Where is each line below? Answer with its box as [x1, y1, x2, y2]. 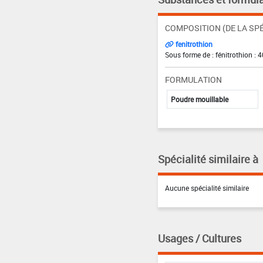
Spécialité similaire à [157, 151, 258, 166]
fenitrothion [173, 39, 213, 49]
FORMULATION [164, 73, 222, 85]
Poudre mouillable [170, 94, 228, 104]
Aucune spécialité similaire [164, 183, 249, 193]
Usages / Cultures [157, 231, 241, 245]
